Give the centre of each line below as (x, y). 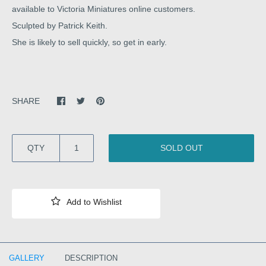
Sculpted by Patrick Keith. (60, 25)
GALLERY (27, 258)
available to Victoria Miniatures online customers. (105, 9)
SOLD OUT (181, 148)
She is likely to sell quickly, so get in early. (89, 42)
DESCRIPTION (91, 258)
